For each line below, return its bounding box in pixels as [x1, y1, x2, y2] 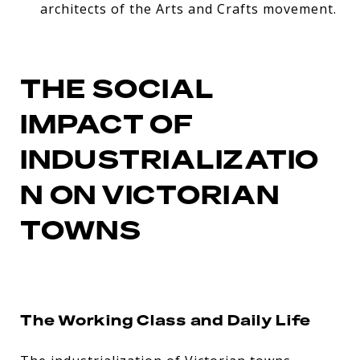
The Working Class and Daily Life [20, 309, 311, 329]
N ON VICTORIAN [20, 177, 280, 212]
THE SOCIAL [20, 71, 215, 106]
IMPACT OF [20, 106, 193, 141]
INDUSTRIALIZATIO [20, 141, 319, 177]
